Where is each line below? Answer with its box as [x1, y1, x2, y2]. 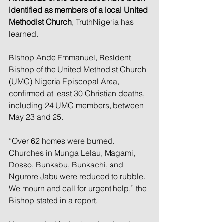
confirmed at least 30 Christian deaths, [9, 88, 147, 98]
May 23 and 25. [9, 111, 63, 122]
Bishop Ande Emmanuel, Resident [9, 52, 133, 62]
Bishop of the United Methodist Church [9, 64, 148, 74]
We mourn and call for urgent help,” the [9, 183, 149, 193]
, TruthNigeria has [72, 16, 136, 27]
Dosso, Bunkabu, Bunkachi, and [9, 159, 125, 169]
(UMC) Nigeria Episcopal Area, [9, 76, 121, 86]
